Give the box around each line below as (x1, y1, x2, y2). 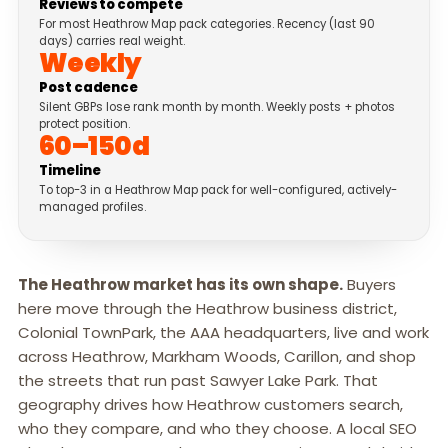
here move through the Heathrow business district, (18, 298, 397, 320)
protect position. (39, 116, 130, 133)
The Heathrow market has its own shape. (18, 274, 343, 296)
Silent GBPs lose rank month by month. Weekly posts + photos (39, 99, 395, 116)
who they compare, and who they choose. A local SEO (18, 418, 417, 440)
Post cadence (39, 78, 139, 98)
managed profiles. (39, 199, 146, 216)
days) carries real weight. (39, 33, 185, 50)
